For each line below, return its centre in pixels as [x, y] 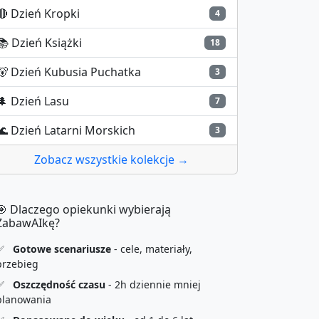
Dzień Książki [47, 43]
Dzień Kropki [45, 14]
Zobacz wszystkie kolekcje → [111, 159]
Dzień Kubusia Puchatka [76, 72]
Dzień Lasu [40, 101]
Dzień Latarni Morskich [73, 130]
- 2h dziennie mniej [153, 284]
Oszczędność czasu [59, 284]
